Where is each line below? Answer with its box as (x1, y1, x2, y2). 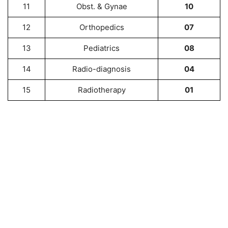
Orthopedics (79, 22, 124, 32)
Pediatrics (83, 43, 120, 53)
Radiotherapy (77, 85, 126, 95)
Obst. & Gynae (76, 2, 127, 11)
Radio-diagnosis (72, 64, 131, 74)
